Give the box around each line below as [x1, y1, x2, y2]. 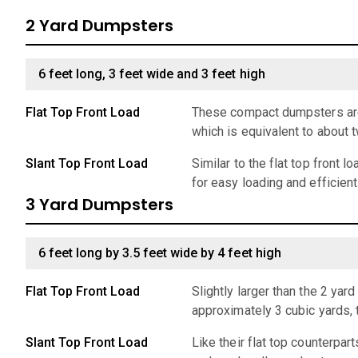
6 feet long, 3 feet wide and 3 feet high [38, 66, 265, 82]
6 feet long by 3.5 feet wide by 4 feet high [38, 245, 281, 261]
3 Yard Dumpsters [26, 193, 173, 216]
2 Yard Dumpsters [26, 14, 173, 37]
